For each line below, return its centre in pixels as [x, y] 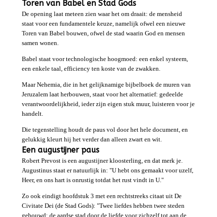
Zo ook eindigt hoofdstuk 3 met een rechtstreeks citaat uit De [101, 196]
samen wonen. [40, 43]
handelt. [32, 114]
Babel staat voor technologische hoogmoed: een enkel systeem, [105, 59]
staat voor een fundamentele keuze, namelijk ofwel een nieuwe [103, 24]
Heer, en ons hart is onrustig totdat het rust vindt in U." [93, 180]
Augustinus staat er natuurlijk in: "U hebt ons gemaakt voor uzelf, [107, 170]
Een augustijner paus [60, 150]
